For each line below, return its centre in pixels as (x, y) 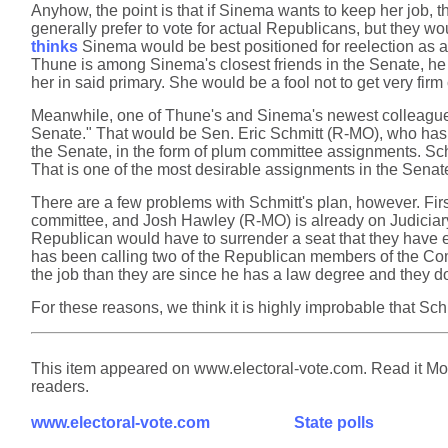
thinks (54, 46)
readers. (60, 386)
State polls (334, 422)
